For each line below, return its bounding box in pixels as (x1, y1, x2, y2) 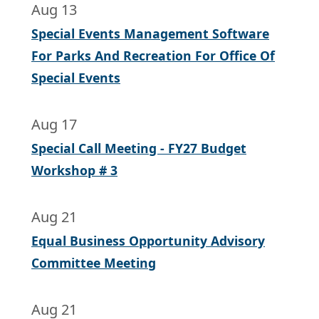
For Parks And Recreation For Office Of (31, 47, 275, 65)
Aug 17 (31, 115, 77, 135)
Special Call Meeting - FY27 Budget (31, 140, 246, 157)
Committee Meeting (31, 254, 156, 272)
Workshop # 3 (31, 162, 117, 179)
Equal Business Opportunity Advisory (31, 232, 265, 250)
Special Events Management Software (31, 25, 269, 43)
